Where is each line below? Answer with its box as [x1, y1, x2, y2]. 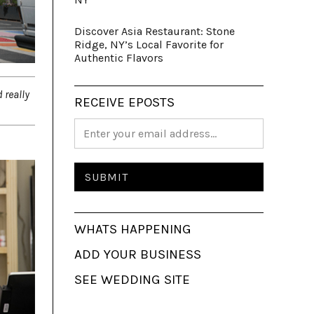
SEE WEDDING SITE [74, 272, 190, 287]
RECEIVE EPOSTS [74, 95, 175, 110]
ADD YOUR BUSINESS [74, 247, 201, 262]
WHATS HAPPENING [74, 221, 191, 237]
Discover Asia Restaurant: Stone [74, 25, 235, 38]
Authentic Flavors [74, 51, 163, 64]
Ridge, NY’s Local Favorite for [74, 38, 224, 51]
